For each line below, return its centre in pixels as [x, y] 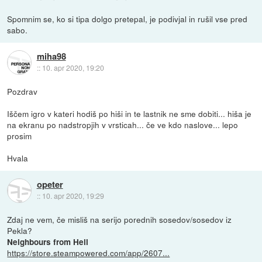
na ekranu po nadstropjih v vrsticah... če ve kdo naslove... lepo [123, 125]
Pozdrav [23, 91]
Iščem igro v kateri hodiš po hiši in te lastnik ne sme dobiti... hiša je [130, 113]
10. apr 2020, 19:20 [73, 68]
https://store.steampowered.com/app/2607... [89, 253]
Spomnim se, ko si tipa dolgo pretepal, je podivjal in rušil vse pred [127, 18]
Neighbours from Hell [48, 242]
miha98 [51, 56]
